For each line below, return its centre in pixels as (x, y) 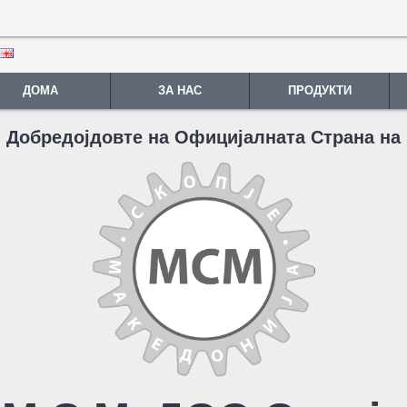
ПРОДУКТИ (319, 90)
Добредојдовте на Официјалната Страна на (203, 137)
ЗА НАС (180, 90)
